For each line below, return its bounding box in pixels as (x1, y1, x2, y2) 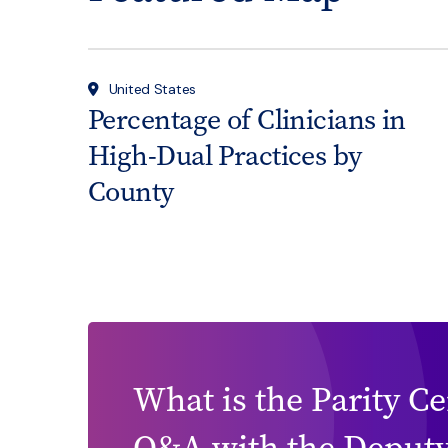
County (88, 172, 174, 210)
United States (108, 79, 197, 98)
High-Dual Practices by (88, 136, 362, 174)
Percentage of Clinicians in (88, 100, 406, 138)
